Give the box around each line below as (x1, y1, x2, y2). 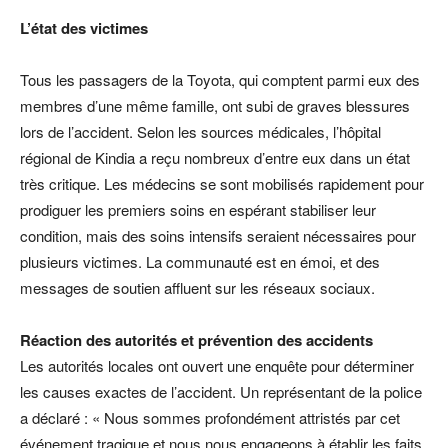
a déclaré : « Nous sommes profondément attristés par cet (20, 407, 400, 429)
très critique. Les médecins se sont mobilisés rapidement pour (20, 173, 424, 195)
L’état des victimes (20, 17, 148, 40)
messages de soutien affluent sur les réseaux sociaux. (20, 277, 375, 299)
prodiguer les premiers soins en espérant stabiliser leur (20, 199, 376, 221)
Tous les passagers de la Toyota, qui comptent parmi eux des (20, 69, 420, 91)
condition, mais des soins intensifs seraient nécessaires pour (20, 225, 416, 247)
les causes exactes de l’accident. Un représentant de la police (20, 381, 422, 403)
